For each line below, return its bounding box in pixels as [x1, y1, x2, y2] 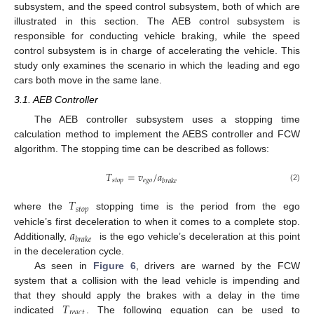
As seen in [34, 259, 93, 271]
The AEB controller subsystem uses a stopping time [34, 114, 300, 125]
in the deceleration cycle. [14, 245, 124, 257]
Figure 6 [93, 259, 136, 271]
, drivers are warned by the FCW [135, 259, 301, 271]
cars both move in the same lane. [14, 74, 162, 86]
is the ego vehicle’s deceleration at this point [95, 230, 301, 242]
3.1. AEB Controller [14, 93, 98, 105]
